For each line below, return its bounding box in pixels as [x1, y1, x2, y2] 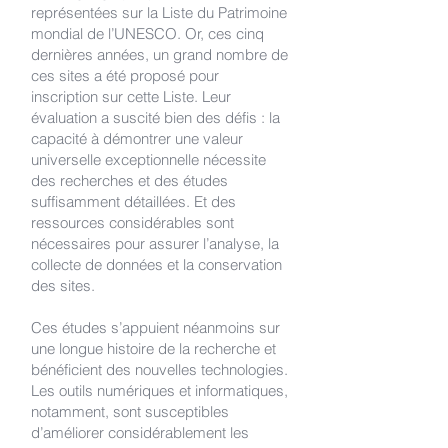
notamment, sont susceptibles [31, 402, 229, 421]
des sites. [31, 276, 95, 295]
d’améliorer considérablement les [31, 423, 249, 442]
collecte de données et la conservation [31, 255, 282, 274]
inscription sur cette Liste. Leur [31, 87, 231, 106]
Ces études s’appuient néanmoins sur [31, 318, 280, 337]
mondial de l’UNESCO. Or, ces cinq [31, 24, 264, 43]
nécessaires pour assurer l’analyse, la [31, 234, 279, 253]
